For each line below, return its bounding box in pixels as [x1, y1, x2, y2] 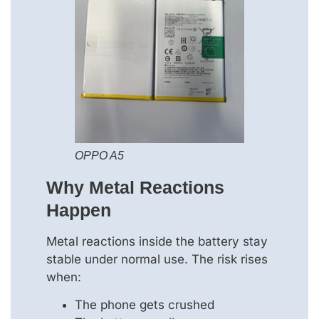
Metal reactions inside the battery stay [46, 234, 268, 249]
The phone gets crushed [75, 298, 214, 313]
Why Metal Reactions [46, 177, 224, 197]
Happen [46, 199, 111, 220]
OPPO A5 [75, 149, 124, 162]
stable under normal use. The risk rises [46, 251, 268, 266]
